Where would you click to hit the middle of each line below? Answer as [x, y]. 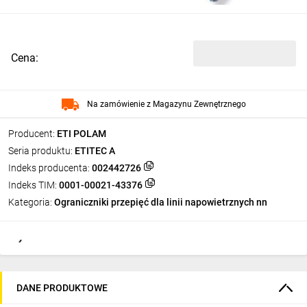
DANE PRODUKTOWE [62, 287]
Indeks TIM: [33, 185]
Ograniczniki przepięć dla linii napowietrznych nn [161, 202]
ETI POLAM [82, 134]
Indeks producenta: [49, 168]
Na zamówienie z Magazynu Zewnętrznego [166, 104]
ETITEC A [95, 151]
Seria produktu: [40, 151]
